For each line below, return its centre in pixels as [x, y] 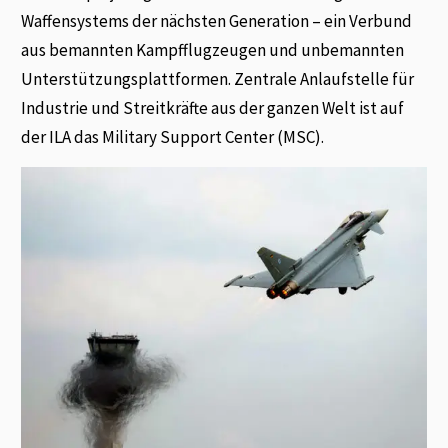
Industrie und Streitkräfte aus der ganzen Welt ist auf [213, 108]
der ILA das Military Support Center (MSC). [173, 137]
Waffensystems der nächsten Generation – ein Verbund [217, 21]
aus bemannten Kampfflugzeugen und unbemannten [213, 50]
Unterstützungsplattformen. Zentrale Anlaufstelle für [218, 79]
